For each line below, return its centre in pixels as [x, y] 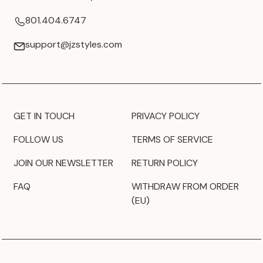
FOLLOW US [38, 139]
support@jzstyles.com [74, 44]
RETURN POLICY [165, 163]
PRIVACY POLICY [166, 116]
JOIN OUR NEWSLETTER [63, 163]
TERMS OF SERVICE [172, 139]
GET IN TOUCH [44, 116]
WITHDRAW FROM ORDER [185, 186]
